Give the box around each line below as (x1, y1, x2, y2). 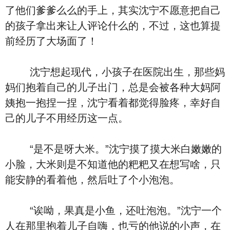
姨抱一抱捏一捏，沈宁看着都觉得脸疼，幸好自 (5, 97, 221, 108)
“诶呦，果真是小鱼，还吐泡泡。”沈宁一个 (5, 205, 222, 216)
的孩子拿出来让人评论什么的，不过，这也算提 (5, 20, 221, 31)
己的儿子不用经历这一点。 (5, 112, 128, 124)
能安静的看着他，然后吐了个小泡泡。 (5, 174, 180, 185)
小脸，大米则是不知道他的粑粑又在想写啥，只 (5, 159, 221, 170)
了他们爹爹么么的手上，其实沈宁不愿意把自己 (5, 5, 221, 16)
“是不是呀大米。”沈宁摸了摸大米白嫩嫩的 (5, 143, 222, 155)
